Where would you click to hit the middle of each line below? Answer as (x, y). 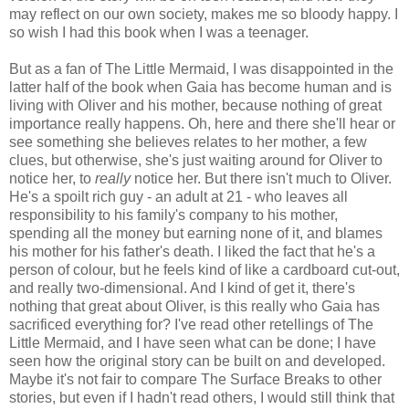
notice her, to (52, 178)
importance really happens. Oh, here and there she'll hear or (202, 123)
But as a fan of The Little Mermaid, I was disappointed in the (201, 68)
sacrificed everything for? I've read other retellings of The (191, 324)
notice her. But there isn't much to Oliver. (261, 178)
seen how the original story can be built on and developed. (197, 361)
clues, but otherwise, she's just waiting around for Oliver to (196, 160)
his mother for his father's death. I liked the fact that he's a (192, 251)
